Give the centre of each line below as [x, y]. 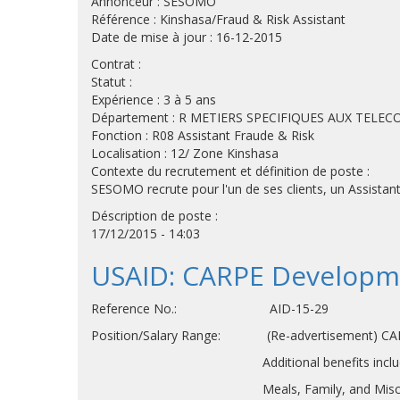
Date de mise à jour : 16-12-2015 [187, 37]
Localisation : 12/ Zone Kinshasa [185, 153]
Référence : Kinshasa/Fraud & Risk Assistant [218, 19]
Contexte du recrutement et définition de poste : [230, 171]
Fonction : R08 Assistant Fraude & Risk [203, 135]
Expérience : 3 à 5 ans [154, 100]
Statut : [112, 82]
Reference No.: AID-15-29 [210, 308]
